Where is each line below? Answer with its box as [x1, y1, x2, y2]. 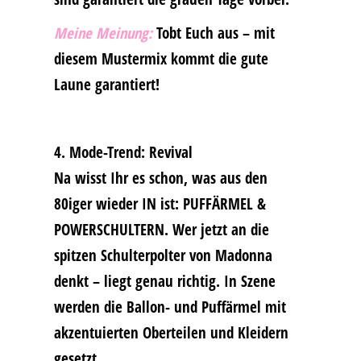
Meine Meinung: [53, 22, 152, 43]
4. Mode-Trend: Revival [53, 141, 193, 162]
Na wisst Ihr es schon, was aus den [53, 167, 268, 188]
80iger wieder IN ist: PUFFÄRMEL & [53, 193, 266, 214]
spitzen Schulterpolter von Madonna [53, 244, 272, 265]
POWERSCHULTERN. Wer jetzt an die [53, 218, 269, 239]
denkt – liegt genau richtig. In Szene [53, 270, 276, 291]
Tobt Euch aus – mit [151, 22, 275, 43]
